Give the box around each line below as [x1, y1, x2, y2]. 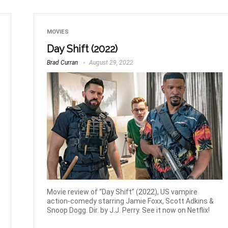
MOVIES [47, 28, 69, 35]
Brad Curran [47, 59, 78, 66]
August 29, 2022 [88, 59, 134, 66]
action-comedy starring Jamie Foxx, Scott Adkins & [47, 196, 214, 205]
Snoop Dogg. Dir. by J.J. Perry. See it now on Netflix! [47, 206, 210, 214]
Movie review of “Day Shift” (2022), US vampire [47, 187, 198, 196]
